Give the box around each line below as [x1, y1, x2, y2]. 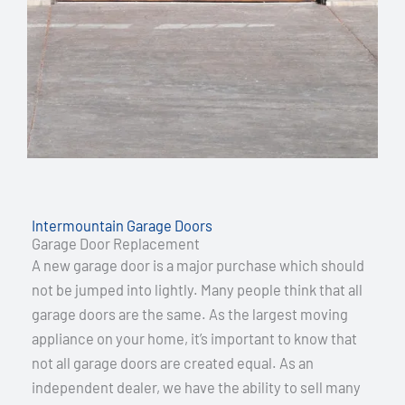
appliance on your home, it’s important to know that [32, 329, 357, 347]
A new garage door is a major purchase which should [32, 256, 364, 274]
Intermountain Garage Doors [32, 216, 212, 234]
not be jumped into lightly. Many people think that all [32, 280, 363, 298]
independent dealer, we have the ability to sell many [32, 378, 361, 396]
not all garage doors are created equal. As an [32, 353, 314, 372]
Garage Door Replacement [32, 234, 200, 252]
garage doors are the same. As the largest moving [32, 305, 348, 323]
